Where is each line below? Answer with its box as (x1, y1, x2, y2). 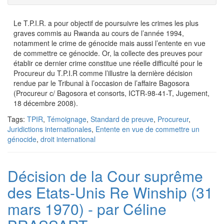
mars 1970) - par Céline (7, 198, 166, 219)
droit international (40, 134, 95, 144)
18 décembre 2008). (13, 98, 78, 108)
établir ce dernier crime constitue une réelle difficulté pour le (13, 58, 202, 68)
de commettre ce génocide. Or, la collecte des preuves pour (13, 48, 202, 58)
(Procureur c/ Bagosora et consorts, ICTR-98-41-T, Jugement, (13, 88, 209, 98)
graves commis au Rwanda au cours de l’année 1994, (13, 28, 184, 38)
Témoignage (47, 114, 86, 124)
